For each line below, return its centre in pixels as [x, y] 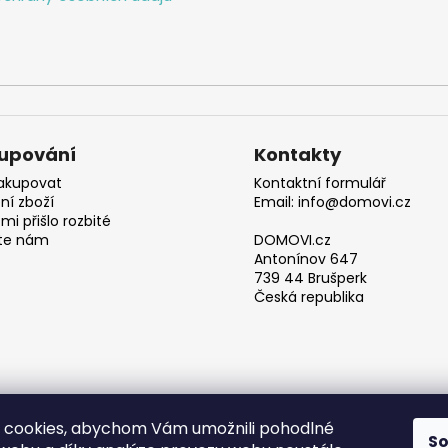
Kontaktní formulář [320, 182]
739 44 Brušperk [310, 277]
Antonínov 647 [306, 258]
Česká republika [309, 296]
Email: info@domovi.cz [332, 201]
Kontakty [297, 154]
